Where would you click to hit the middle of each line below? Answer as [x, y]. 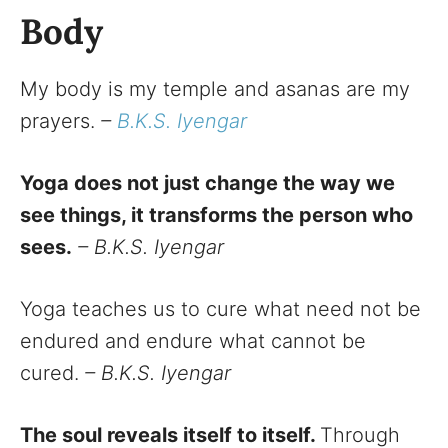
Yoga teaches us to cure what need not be [220, 308]
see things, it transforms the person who [216, 214]
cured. [52, 372]
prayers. [60, 120]
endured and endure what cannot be [193, 340]
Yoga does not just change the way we [207, 182]
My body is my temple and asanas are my [215, 88]
